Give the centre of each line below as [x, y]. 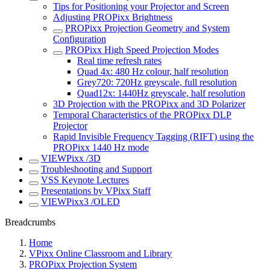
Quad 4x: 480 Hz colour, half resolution [153, 71]
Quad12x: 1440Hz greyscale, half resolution [161, 93]
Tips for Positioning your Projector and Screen [141, 6]
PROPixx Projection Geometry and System [147, 28]
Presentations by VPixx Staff [96, 191]
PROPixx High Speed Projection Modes [142, 50]
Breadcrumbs [30, 222]
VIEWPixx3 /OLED [80, 202]
